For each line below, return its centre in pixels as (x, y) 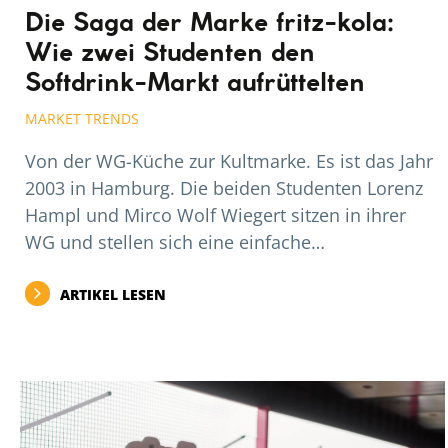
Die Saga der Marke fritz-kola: (209, 24)
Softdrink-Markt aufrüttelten (195, 84)
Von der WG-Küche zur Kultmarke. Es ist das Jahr (229, 161)
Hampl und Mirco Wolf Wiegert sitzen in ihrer (215, 215)
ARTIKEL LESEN (113, 295)
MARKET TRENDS (82, 119)
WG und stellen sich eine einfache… (175, 242)
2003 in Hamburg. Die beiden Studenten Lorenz (224, 188)
